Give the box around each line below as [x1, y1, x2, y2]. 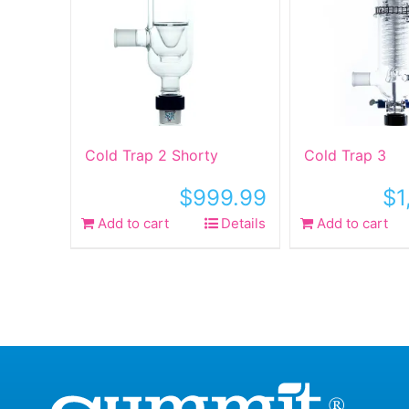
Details [221, 215, 266, 232]
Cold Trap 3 [304, 146, 386, 164]
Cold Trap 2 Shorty [85, 146, 218, 164]
